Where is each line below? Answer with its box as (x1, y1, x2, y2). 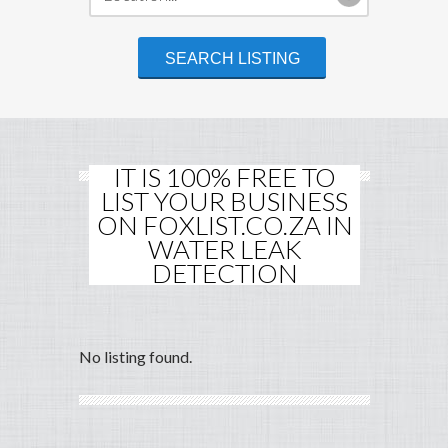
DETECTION (151, 257, 298, 290)
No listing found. (79, 347, 192, 367)
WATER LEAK (147, 233, 302, 266)
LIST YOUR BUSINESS (101, 185, 348, 218)
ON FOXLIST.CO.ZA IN (96, 209, 353, 242)
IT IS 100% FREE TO (113, 161, 336, 194)
